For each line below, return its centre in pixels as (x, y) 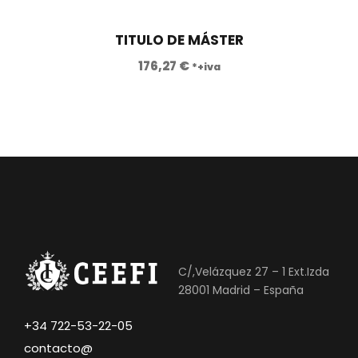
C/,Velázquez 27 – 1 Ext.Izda (254, 272)
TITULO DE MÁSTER (179, 40)
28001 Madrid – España (241, 290)
